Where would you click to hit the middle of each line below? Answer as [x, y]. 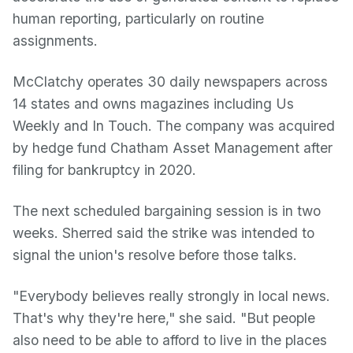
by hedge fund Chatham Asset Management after [173, 148]
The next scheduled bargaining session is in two [167, 211]
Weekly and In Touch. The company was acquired [174, 126]
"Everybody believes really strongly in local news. [171, 296]
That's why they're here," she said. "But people [164, 318]
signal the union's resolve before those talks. [155, 255]
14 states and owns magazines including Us [153, 104]
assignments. [55, 41]
